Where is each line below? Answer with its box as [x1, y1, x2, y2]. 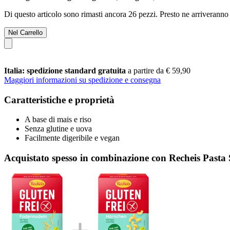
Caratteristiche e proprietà [4, 94, 114, 105]
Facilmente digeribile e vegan [25, 133, 120, 143]
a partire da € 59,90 [128, 66, 190, 75]
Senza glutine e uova [25, 124, 92, 133]
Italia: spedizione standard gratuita [4, 66, 128, 75]
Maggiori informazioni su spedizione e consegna [4, 75, 161, 84]
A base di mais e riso [25, 115, 91, 124]
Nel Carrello [8, 28, 43, 36]
